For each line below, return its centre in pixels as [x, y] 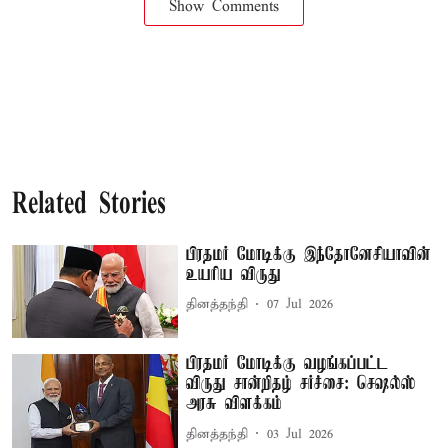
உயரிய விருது [234, 274]
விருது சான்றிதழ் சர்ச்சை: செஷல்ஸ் [301, 384]
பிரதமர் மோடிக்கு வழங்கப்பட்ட [287, 364]
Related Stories [89, 205]
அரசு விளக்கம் [234, 404]
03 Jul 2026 [300, 434]
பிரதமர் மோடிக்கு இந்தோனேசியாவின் [309, 254]
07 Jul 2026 [300, 304]
